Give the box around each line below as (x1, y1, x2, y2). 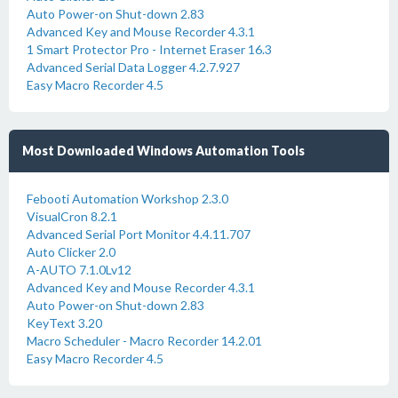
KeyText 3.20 (27, 315, 102, 330)
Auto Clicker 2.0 (27, 244, 115, 259)
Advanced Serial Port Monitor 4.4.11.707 (27, 227, 251, 242)
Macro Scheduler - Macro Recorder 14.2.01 (27, 333, 262, 348)
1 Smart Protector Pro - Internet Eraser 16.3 (27, 42, 272, 57)
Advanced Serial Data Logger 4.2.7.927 (27, 60, 240, 75)
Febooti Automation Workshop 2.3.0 (27, 191, 228, 206)
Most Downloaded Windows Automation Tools (22, 143, 305, 158)
